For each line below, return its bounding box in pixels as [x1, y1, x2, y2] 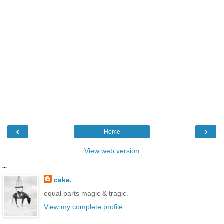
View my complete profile [43, 203, 123, 211]
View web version [84, 146, 139, 155]
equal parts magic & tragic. [43, 189, 128, 197]
